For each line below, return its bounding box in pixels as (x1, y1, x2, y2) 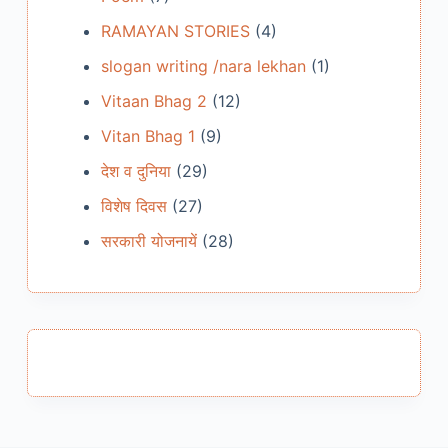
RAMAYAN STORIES (100, 21, 250, 42)
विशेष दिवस (100, 196, 167, 217)
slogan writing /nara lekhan (100, 56, 306, 77)
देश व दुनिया (100, 161, 171, 182)
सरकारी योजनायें (100, 231, 197, 252)
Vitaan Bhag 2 (100, 91, 207, 112)
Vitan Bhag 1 (100, 126, 195, 147)
